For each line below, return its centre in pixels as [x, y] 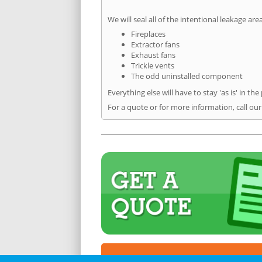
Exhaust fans [153, 55]
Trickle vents [153, 65]
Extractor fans [155, 44]
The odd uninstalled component [187, 76]
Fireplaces [148, 34]
